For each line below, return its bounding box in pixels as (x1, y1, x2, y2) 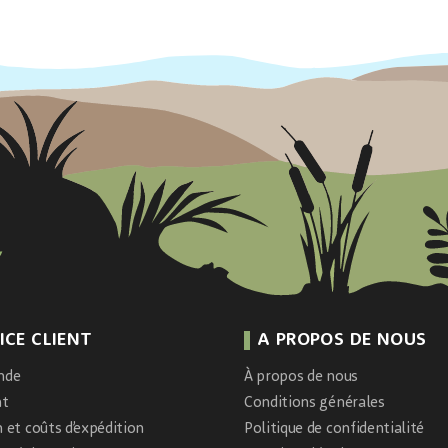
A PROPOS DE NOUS (257, 330, 427, 349)
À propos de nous (244, 369, 358, 385)
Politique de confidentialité (244, 421, 425, 437)
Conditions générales (244, 395, 385, 411)
